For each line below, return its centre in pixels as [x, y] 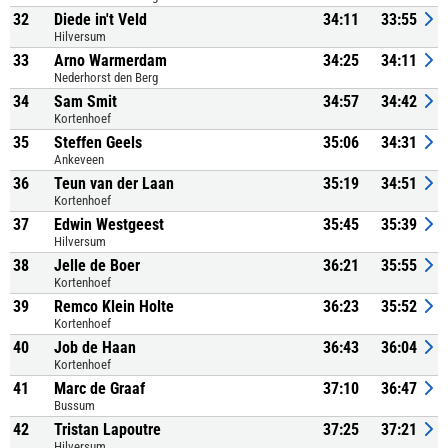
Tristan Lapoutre [107, 429]
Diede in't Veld [100, 19]
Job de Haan [95, 347]
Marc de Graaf [99, 388]
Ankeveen [79, 159]
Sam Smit [85, 101]
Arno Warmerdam [110, 60]
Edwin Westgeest [109, 224]
